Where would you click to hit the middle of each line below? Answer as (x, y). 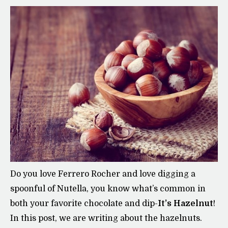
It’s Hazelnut (186, 204)
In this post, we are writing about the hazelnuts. (106, 219)
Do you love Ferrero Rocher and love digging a (103, 174)
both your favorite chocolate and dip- (84, 204)
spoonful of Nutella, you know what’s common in (108, 189)
